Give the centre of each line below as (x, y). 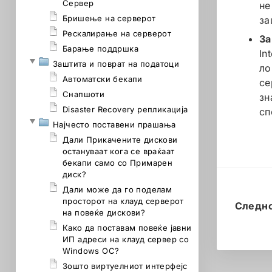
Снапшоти (84, 94)
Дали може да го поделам (117, 189)
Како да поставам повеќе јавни (127, 228)
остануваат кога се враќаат (119, 151)
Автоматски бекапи (103, 79)
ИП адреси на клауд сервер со (126, 239)
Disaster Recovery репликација (125, 109)
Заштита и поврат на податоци (116, 64)
